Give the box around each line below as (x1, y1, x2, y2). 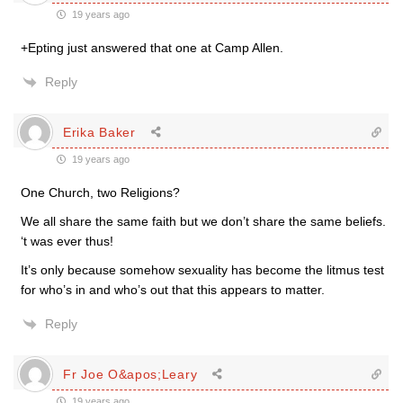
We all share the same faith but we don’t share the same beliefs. (21, 214, 386, 228)
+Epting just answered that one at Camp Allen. (21, 40, 283, 55)
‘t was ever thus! (21, 234, 113, 248)
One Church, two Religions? (21, 185, 180, 200)
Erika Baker (63, 124, 136, 139)
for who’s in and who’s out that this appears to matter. (21, 282, 325, 297)
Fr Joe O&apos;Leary (63, 366, 198, 381)
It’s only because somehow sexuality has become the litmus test (21, 263, 384, 277)
